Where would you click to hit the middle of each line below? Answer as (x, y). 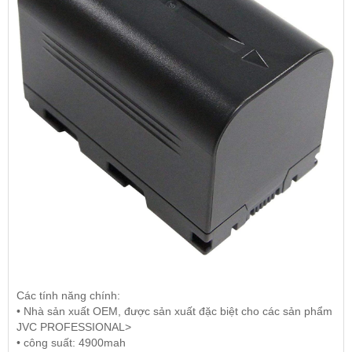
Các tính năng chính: (68, 295)
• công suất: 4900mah (71, 342)
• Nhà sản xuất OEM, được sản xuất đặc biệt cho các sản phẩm (174, 311)
